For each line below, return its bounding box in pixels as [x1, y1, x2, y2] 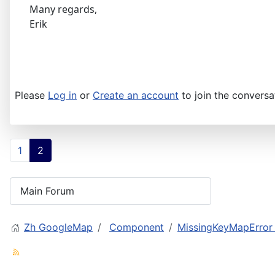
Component [109, 220, 164, 233]
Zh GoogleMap [24, 220, 93, 233]
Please [15, 89, 48, 102]
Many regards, [29, 2, 97, 17]
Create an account [93, 89, 179, 102]
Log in [48, 89, 77, 102]
